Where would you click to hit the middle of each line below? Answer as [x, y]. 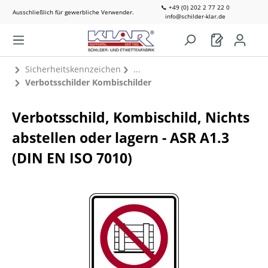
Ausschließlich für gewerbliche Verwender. [73, 12]
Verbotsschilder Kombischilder [88, 82]
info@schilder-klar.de [195, 16]
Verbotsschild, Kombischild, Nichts [131, 117]
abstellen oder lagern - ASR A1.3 [121, 138]
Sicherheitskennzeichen [73, 69]
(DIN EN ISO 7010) [72, 158]
